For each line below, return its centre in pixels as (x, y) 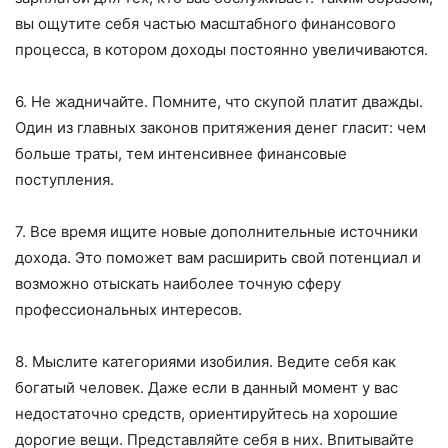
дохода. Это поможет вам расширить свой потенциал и (218, 258)
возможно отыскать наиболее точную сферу (178, 284)
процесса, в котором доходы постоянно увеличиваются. (221, 50)
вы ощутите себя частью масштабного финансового (205, 24)
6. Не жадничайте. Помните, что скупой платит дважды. (219, 102)
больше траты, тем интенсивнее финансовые (181, 154)
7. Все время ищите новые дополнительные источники (216, 232)
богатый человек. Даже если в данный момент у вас (206, 388)
